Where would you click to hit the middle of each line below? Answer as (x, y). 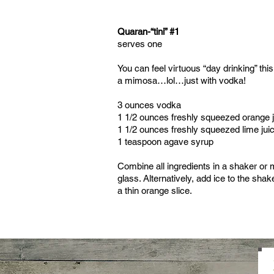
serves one (140, 44)
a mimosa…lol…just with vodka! (182, 80)
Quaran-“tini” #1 (148, 31)
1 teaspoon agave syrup (165, 142)
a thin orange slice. (155, 191)
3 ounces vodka (149, 105)
